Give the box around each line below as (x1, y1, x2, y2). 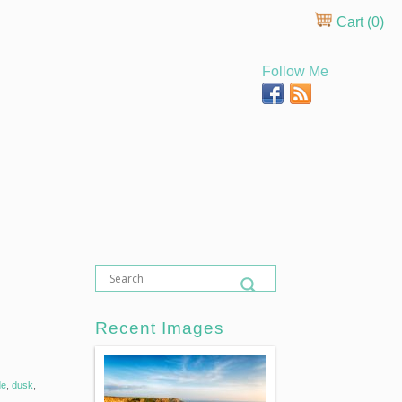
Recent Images (95, 319, 224, 337)
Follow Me (262, 64, 328, 79)
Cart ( (333, 14, 371, 30)
